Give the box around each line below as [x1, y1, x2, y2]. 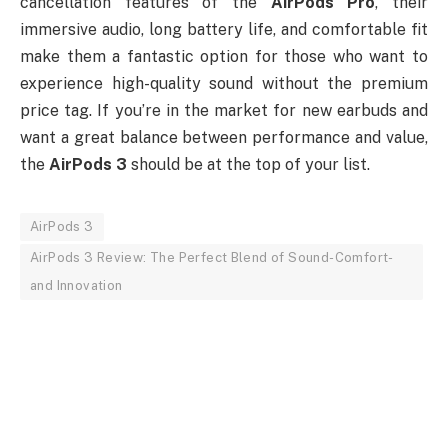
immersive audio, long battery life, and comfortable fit [20, 20, 428, 40]
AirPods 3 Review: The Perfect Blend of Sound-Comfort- [30, 250, 394, 266]
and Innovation [30, 278, 123, 294]
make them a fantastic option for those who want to [20, 47, 428, 67]
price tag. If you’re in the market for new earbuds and [20, 101, 428, 121]
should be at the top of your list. [127, 155, 370, 175]
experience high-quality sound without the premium [20, 74, 428, 94]
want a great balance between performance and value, [20, 128, 428, 148]
